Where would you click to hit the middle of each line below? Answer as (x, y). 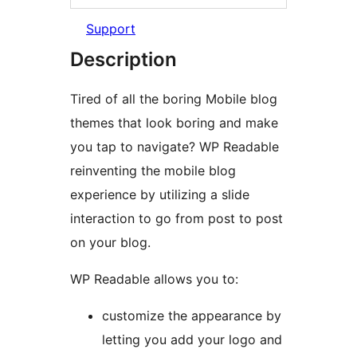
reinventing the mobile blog (153, 171)
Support (111, 29)
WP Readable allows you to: (154, 279)
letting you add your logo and (192, 340)
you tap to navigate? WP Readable (175, 147)
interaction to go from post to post (177, 219)
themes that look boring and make (174, 123)
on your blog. (110, 243)
